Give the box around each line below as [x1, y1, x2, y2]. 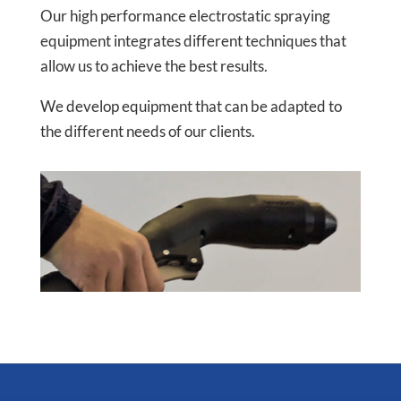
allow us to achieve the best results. [39, 56, 268, 76]
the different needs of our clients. [39, 122, 255, 141]
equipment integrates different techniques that [39, 31, 346, 51]
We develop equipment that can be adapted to [39, 97, 342, 116]
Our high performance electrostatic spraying [39, 6, 330, 26]
